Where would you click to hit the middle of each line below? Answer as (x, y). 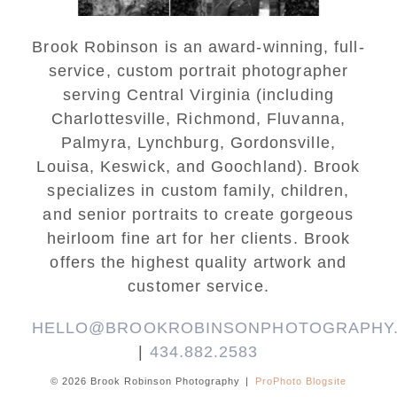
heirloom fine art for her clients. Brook (198, 238)
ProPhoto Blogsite (301, 381)
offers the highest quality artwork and (198, 262)
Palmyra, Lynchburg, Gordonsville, (198, 142)
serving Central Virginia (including (198, 94)
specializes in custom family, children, (198, 190)
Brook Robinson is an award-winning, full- (198, 47)
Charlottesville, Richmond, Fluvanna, (198, 118)
